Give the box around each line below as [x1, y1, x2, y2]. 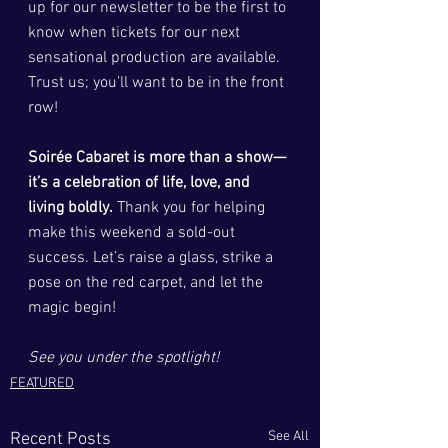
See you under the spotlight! [28, 347, 219, 368]
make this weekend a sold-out [28, 222, 239, 243]
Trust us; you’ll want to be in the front [28, 72, 288, 93]
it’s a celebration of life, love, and [28, 172, 254, 193]
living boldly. [28, 197, 113, 218]
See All [268, 427, 309, 445]
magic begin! [28, 297, 116, 318]
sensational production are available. [28, 47, 284, 68]
